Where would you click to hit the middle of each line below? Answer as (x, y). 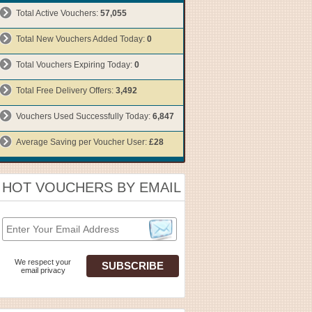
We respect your (43, 262)
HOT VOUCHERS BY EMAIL (91, 187)
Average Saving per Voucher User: (83, 142)
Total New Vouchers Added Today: (81, 39)
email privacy (43, 270)
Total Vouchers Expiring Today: (75, 65)
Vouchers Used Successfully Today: (84, 116)
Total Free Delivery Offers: (66, 91)
